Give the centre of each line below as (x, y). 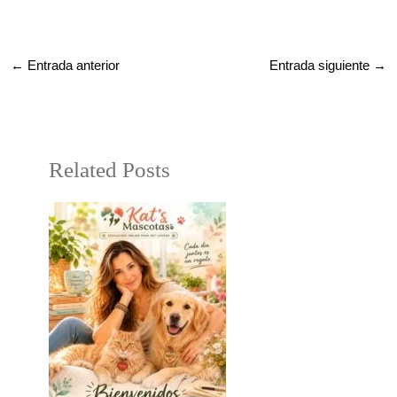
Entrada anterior (71, 65)
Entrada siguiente (322, 65)
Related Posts (109, 169)
